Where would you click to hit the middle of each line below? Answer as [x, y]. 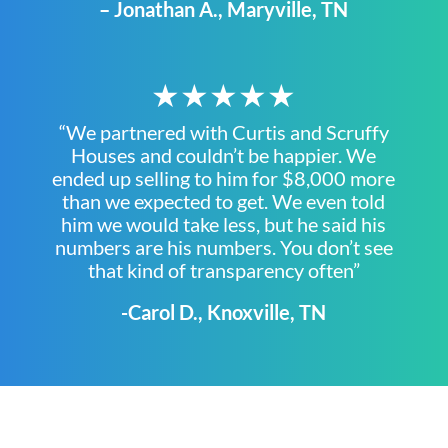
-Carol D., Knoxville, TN [224, 312]
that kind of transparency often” [223, 270]
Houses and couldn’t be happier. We [224, 155]
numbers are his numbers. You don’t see [223, 247]
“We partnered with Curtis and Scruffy [223, 132]
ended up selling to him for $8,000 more [224, 178]
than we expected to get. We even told [224, 201]
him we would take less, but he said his [224, 224]
